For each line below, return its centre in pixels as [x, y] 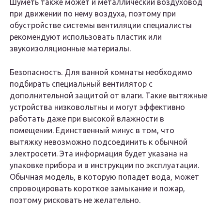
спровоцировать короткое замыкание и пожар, [97, 189]
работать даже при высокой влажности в [87, 119]
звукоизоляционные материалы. [70, 49]
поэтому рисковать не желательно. [75, 200]
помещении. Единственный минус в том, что [92, 131]
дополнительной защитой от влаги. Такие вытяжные [108, 96]
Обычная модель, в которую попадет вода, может [104, 177]
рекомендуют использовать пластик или [86, 37]
